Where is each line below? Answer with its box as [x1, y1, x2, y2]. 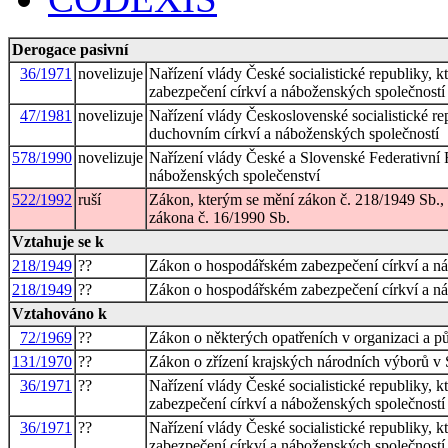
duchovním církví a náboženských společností [149, 124, 439, 142]
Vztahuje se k [12, 232, 104, 250]
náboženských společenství [149, 166, 320, 184]
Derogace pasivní [12, 40, 128, 58]
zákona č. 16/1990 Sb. [149, 208, 290, 226]
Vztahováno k [12, 304, 107, 322]
